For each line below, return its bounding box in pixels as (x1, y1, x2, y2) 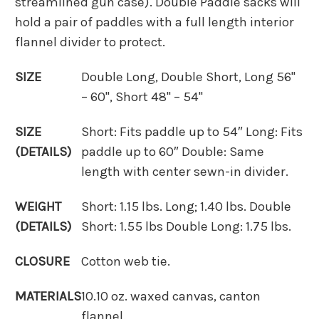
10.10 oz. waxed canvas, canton (81, 288, 261, 305)
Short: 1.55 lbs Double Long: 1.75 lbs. (81, 219, 291, 235)
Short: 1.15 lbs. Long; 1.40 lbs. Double (81, 199, 291, 215)
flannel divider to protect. (15, 34, 165, 51)
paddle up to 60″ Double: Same (81, 144, 264, 160)
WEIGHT (15, 199, 61, 215)
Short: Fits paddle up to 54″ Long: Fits (81, 124, 303, 140)
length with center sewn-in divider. (81, 164, 288, 180)
